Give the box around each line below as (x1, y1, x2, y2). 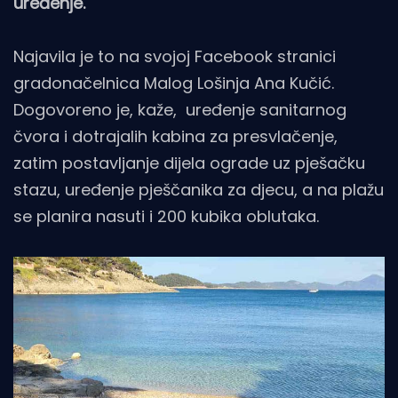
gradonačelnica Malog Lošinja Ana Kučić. (13, 71, 334, 94)
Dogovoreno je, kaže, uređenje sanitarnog (13, 98, 346, 121)
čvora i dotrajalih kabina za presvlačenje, (13, 124, 338, 147)
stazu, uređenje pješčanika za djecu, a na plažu (13, 178, 384, 201)
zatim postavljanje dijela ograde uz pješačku (13, 151, 365, 174)
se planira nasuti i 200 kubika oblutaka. (13, 204, 319, 227)
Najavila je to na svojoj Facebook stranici (13, 44, 336, 68)
